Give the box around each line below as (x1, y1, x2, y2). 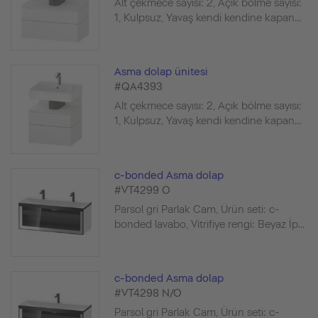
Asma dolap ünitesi (114, 65, 209, 79)
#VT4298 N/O (114, 286, 182, 300)
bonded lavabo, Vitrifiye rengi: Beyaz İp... (114, 217, 305, 231)
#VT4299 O (114, 183, 171, 197)
